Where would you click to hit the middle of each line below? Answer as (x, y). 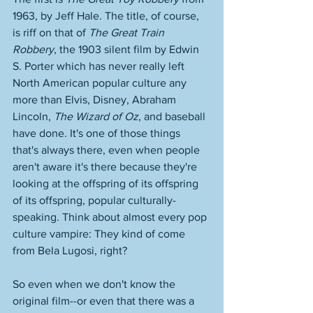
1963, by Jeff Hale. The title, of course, (107, 16)
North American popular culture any (101, 83)
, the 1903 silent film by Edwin (128, 49)
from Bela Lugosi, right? (71, 250)
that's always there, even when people (108, 150)
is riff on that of (51, 32)
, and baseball (173, 116)
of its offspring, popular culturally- (94, 200)
